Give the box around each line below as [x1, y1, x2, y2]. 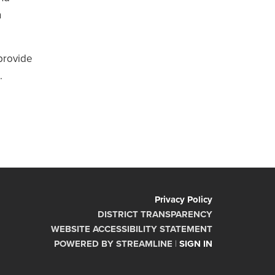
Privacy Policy [155, 193, 212, 205]
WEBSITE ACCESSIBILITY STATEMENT [51, 223, 212, 234]
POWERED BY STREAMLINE [54, 238, 172, 249]
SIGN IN [179, 238, 212, 249]
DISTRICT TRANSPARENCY [98, 208, 212, 220]
